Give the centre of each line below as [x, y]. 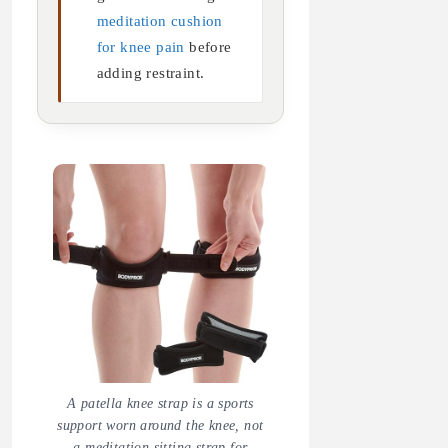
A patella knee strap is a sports [160, 403]
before [208, 46]
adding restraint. [150, 72]
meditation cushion [159, 20]
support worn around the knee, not [160, 425]
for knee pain [140, 46]
